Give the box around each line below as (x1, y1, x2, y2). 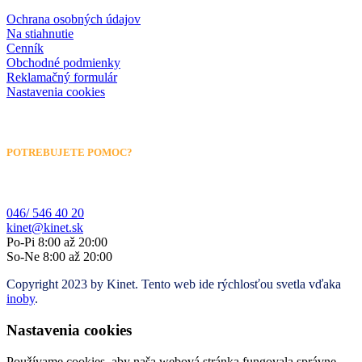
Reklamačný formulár (6, 69, 117, 84)
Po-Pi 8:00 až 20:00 (6, 235, 107, 250)
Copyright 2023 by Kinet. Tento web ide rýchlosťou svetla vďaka (6, 277, 341, 292)
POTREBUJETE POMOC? (6, 146, 133, 159)
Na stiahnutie (6, 26, 74, 40)
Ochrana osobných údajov (6, 11, 141, 26)
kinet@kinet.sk (6, 221, 83, 235)
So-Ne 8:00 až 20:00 (6, 250, 112, 264)
